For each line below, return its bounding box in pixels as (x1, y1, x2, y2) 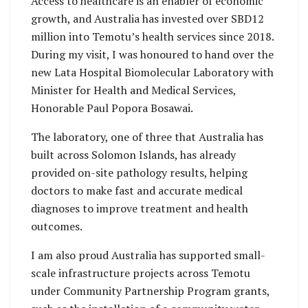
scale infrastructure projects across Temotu (31, 265, 250, 280)
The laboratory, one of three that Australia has (31, 129, 263, 144)
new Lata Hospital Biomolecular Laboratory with (31, 64, 274, 80)
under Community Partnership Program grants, (31, 283, 269, 298)
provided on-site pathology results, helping (31, 164, 247, 180)
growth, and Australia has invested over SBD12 (31, 10, 264, 26)
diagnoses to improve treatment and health (31, 200, 248, 216)
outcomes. (31, 218, 82, 234)
